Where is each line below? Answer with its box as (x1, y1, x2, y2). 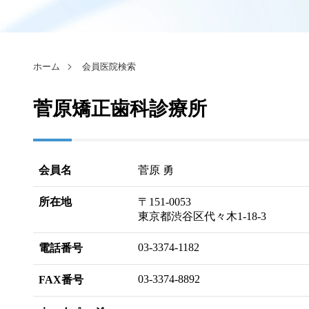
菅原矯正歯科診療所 (33, 98, 207, 119)
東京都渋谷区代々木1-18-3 (138, 210, 266, 222)
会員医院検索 (82, 62, 136, 72)
